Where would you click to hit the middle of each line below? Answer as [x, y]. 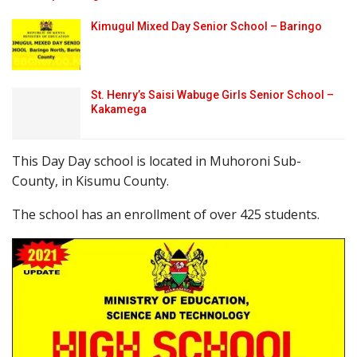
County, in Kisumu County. [90, 180]
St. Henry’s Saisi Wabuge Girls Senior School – [212, 95]
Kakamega [119, 110]
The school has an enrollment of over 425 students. [166, 214]
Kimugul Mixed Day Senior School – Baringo [206, 27]
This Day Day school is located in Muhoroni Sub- [157, 161]
